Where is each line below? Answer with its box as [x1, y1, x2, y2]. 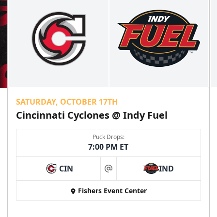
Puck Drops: [92, 133, 124, 141]
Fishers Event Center [77, 186, 147, 196]
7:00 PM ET [88, 141, 129, 153]
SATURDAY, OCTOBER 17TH [16, 96, 118, 108]
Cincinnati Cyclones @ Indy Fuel [16, 108, 168, 122]
